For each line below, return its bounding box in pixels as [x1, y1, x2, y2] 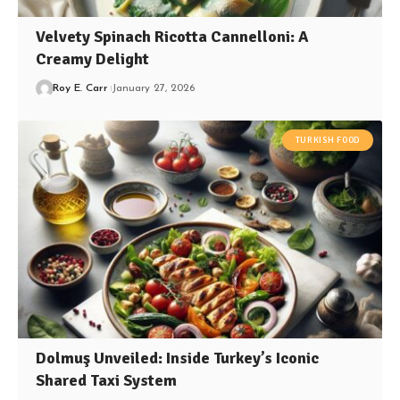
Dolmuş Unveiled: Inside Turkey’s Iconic [36, 348, 320, 369]
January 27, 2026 [112, 83, 196, 95]
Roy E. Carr [53, 83, 109, 95]
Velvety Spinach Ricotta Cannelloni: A [36, 27, 309, 47]
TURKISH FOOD [295, 134, 360, 146]
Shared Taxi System [36, 371, 178, 391]
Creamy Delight [36, 49, 150, 70]
